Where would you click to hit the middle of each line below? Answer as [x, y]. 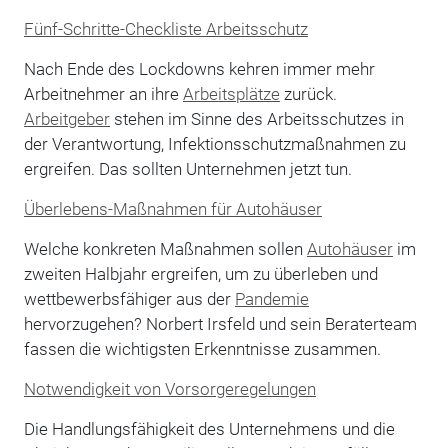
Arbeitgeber [66, 118]
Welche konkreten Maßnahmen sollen [165, 248]
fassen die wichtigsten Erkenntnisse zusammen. [202, 348]
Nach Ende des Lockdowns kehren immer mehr [199, 68]
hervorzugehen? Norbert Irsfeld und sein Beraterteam [220, 323]
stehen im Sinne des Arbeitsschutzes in [256, 118]
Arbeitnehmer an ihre [103, 93]
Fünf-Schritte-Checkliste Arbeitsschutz [165, 28]
